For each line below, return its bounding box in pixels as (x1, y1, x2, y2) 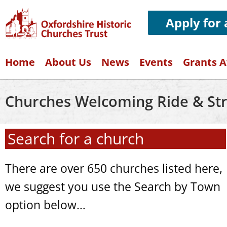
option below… (5, 197, 86, 213)
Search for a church (8, 128, 144, 149)
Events (139, 55, 173, 69)
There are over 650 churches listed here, (5, 160, 222, 176)
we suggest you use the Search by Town (5, 178, 220, 195)
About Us (45, 55, 91, 69)
